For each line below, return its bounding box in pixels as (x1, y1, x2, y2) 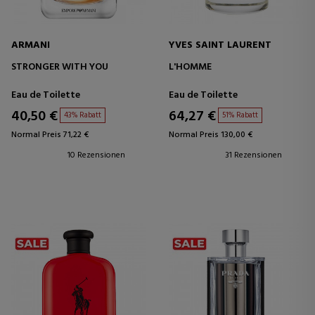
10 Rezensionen (67, 148, 125, 162)
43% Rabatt (64, 108, 101, 122)
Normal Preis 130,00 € (169, 127, 252, 142)
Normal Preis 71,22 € (11, 127, 89, 142)
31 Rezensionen (225, 148, 282, 162)
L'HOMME (169, 58, 212, 75)
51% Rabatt (222, 108, 258, 122)
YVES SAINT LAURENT (169, 37, 271, 53)
